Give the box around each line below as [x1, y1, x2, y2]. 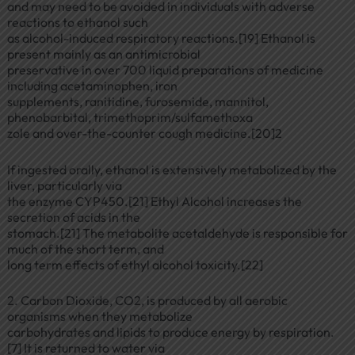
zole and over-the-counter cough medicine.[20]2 [6, 124, 282, 141]
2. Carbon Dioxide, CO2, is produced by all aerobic [6, 292, 288, 309]
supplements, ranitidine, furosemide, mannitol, [6, 93, 269, 109]
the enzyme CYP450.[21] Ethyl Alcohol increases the [6, 193, 302, 209]
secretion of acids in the [6, 208, 140, 225]
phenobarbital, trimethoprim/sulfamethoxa [6, 109, 253, 125]
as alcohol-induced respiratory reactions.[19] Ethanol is [6, 29, 315, 46]
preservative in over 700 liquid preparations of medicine [6, 61, 323, 78]
